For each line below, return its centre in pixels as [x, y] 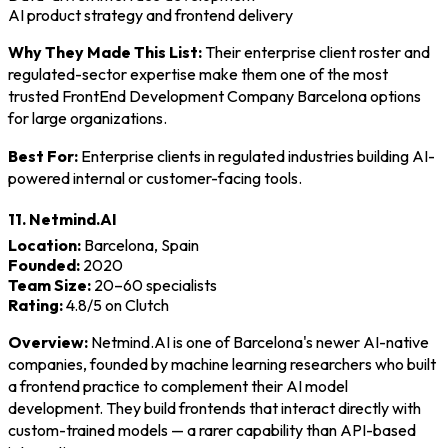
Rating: [35, 304]
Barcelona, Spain [140, 244]
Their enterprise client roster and [316, 51]
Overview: [48, 341]
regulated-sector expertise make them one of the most [198, 73]
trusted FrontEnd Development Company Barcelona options [214, 95]
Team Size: [49, 284]
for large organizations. [87, 117]
